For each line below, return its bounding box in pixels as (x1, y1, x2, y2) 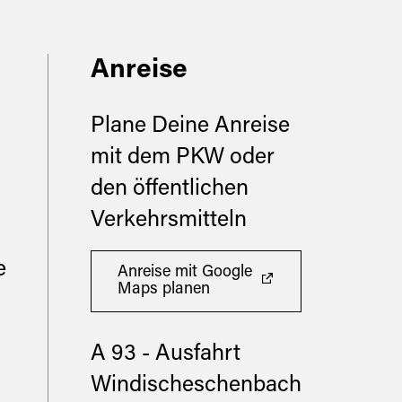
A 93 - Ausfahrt (91, 344, 241, 367)
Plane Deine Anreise (91, 116, 291, 139)
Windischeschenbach (91, 375, 302, 398)
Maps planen (118, 281, 211, 298)
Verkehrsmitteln (91, 210, 248, 233)
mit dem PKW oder (91, 147, 275, 170)
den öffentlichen (91, 179, 249, 202)
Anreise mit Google (118, 264, 253, 281)
